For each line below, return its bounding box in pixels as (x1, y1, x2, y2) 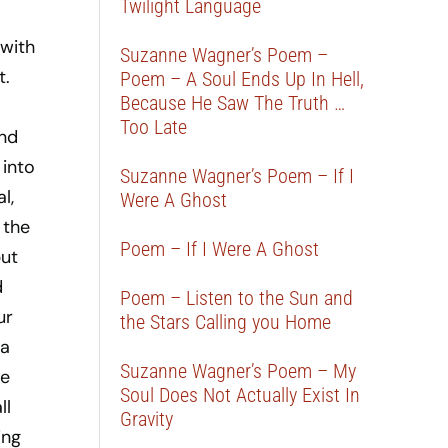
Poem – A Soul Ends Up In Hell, (120, 67, 365, 91)
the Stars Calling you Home (120, 310, 332, 334)
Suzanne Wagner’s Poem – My (120, 359, 357, 383)
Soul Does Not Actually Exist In (120, 383, 361, 407)
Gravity (120, 407, 174, 431)
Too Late (120, 115, 188, 139)
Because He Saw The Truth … (120, 91, 346, 115)
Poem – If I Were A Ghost (120, 237, 320, 261)
